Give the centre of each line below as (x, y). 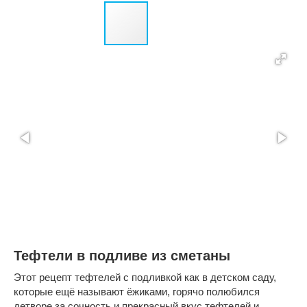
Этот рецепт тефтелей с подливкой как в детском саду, (145, 277)
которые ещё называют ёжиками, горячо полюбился (137, 291)
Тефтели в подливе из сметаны (122, 256)
